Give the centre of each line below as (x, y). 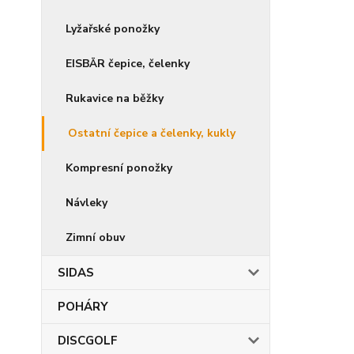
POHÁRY (83, 307)
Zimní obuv (95, 237)
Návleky (87, 203)
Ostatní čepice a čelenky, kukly (152, 133)
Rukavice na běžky (115, 98)
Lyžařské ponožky (113, 29)
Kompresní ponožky (119, 168)
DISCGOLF (88, 341)
